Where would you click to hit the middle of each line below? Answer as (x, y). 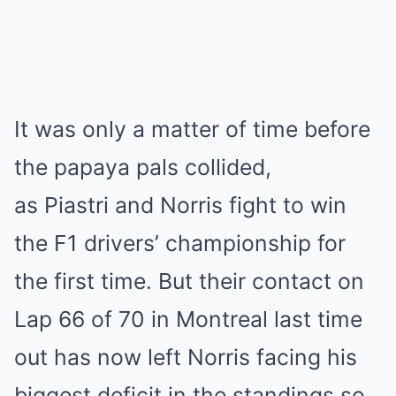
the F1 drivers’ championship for (180, 243)
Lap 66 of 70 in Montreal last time (188, 319)
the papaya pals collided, (143, 167)
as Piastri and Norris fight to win (180, 205)
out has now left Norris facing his (186, 357)
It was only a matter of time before (192, 129)
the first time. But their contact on (189, 281)
